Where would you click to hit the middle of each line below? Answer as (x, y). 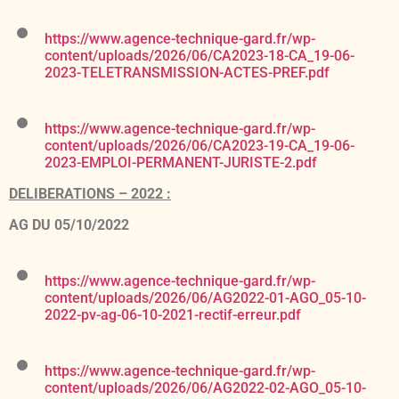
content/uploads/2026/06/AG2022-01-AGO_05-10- (205, 298)
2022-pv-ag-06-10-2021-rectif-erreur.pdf (175, 315)
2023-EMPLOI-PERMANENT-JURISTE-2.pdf (181, 163)
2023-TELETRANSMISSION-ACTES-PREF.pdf (187, 73)
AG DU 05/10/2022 (69, 225)
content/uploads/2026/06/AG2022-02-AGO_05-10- (205, 388)
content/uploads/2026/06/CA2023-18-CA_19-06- (199, 56)
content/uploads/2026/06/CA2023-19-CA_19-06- (199, 146)
